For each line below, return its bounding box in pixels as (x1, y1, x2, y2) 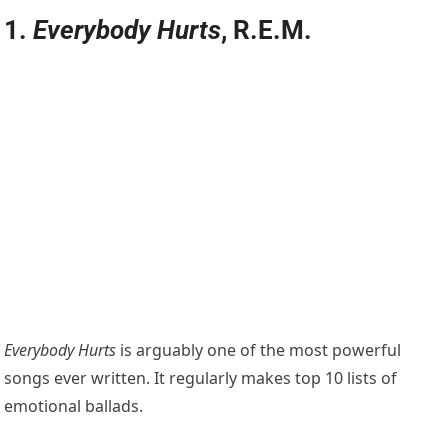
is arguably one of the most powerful (116, 339, 402, 362)
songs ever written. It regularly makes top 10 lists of (4, 367, 398, 390)
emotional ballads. (4, 395, 144, 418)
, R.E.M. (221, 15, 313, 46)
